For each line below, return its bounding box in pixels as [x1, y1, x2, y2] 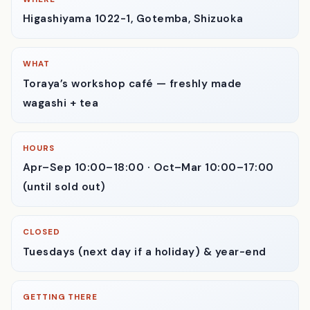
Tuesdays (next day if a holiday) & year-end [23, 280, 266, 295]
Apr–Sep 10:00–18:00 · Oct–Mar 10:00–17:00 [23, 197, 274, 211]
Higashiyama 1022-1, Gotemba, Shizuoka [23, 48, 244, 62]
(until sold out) [23, 216, 106, 230]
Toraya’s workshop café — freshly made [23, 112, 242, 127]
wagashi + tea [23, 131, 99, 146]
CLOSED [23, 263, 60, 274]
